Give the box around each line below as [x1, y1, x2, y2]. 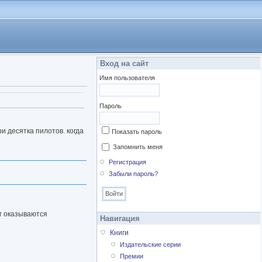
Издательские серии [120, 241, 181, 249]
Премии [120, 253, 144, 260]
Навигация [100, 214, 140, 223]
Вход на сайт [100, 59, 149, 68]
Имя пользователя [99, 74, 155, 81]
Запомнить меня [113, 143, 163, 150]
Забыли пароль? [109, 170, 158, 178]
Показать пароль [112, 128, 162, 135]
